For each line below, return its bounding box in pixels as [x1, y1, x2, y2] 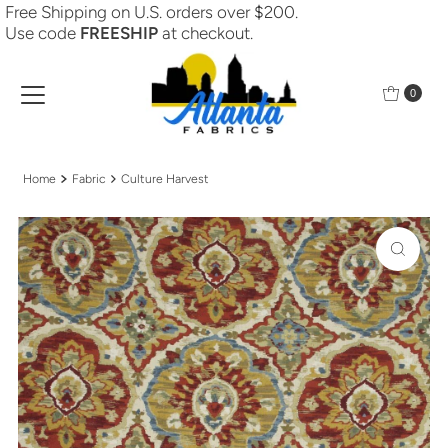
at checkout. [161, 23, 253, 44]
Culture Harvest [121, 171, 210, 187]
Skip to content [14, 16, 121, 32]
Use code [4, 23, 80, 44]
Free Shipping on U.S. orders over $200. [4, 2, 298, 23]
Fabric [71, 171, 106, 187]
